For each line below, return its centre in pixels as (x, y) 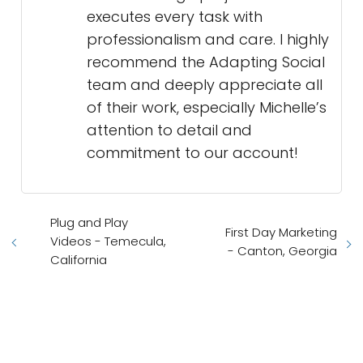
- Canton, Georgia (282, 250)
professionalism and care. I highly (208, 40)
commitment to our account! (192, 153)
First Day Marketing (281, 232)
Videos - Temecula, (108, 241)
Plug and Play (89, 223)
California (79, 260)
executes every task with (175, 17)
